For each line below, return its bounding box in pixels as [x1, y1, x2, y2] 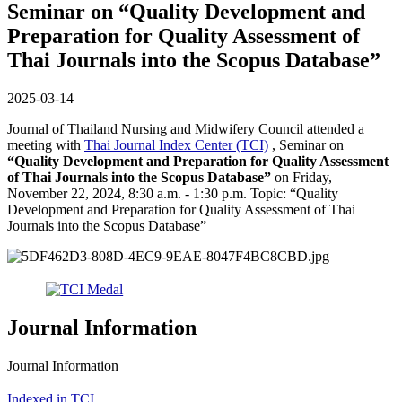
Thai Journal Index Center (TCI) [84, 136, 268, 153]
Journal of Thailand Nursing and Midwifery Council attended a [7, 120, 364, 136]
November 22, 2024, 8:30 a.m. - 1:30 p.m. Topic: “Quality [7, 185, 338, 201]
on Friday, [271, 169, 332, 185]
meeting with [7, 136, 84, 153]
